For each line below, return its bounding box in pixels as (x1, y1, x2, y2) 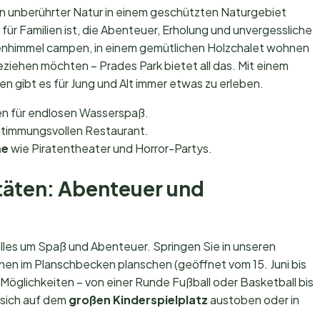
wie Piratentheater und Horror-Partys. (9, 140, 212, 156)
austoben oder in (208, 291, 299, 307)
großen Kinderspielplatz (69, 291, 208, 307)
